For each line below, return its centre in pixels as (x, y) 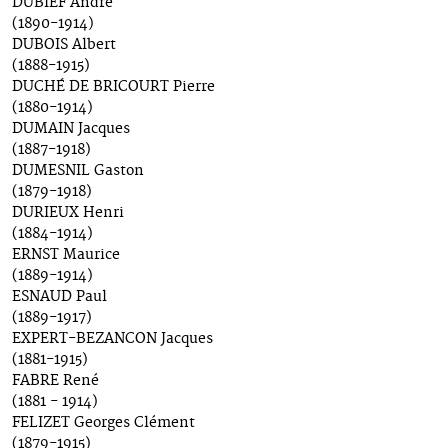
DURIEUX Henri (68, 213)
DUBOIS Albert (64, 45)
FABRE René (55, 381)
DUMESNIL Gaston (78, 171)
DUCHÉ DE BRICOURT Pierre (113, 87)
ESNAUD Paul (59, 297)
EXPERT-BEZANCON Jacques (112, 339)
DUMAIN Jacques (71, 129)
